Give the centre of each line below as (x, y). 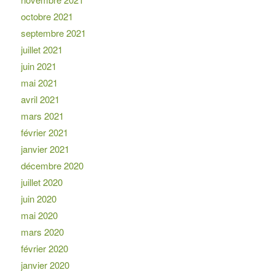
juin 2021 (38, 66)
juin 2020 (38, 199)
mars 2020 (42, 232)
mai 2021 (39, 83)
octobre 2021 (47, 17)
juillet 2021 (41, 50)
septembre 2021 (53, 33)
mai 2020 (39, 215)
